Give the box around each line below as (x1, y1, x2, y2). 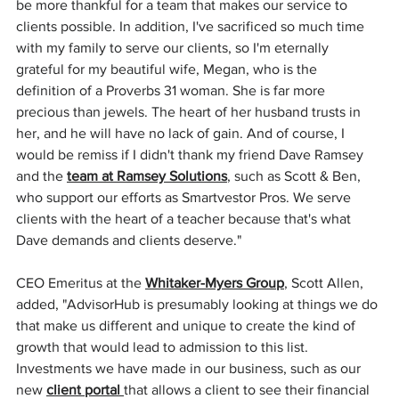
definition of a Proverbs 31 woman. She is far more (16, 83, 329, 98)
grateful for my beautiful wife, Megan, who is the (16, 61, 321, 77)
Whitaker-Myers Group (145, 275, 284, 290)
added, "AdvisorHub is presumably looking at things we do (16, 297, 381, 312)
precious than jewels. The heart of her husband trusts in (16, 104, 364, 119)
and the (16, 168, 67, 183)
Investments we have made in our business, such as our (16, 361, 364, 376)
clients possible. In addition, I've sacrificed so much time (16, 19, 368, 34)
